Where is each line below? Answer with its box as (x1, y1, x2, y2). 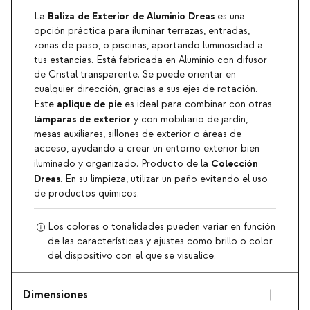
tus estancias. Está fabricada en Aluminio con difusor (34, 54, 267, 67)
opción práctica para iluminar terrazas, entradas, (34, 25, 250, 38)
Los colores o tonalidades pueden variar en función (48, 221, 276, 234)
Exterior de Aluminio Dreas (92, 10, 215, 24)
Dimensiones (23, 288, 88, 302)
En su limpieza (65, 173, 126, 186)
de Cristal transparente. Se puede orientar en (34, 69, 236, 82)
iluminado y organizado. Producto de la (34, 158, 211, 171)
